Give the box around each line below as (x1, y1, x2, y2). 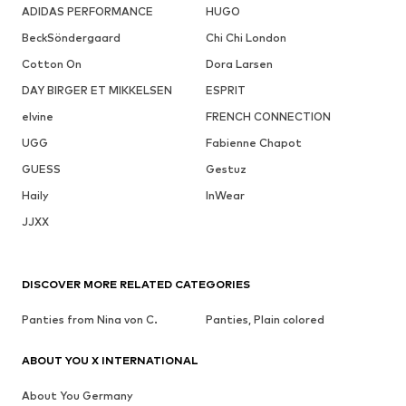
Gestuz (205, 162, 246, 177)
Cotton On (22, 57, 82, 72)
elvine (22, 110, 53, 124)
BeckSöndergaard (22, 31, 121, 45)
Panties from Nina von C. (22, 313, 158, 327)
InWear (205, 188, 245, 203)
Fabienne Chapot (205, 136, 302, 150)
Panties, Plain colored (205, 313, 324, 327)
